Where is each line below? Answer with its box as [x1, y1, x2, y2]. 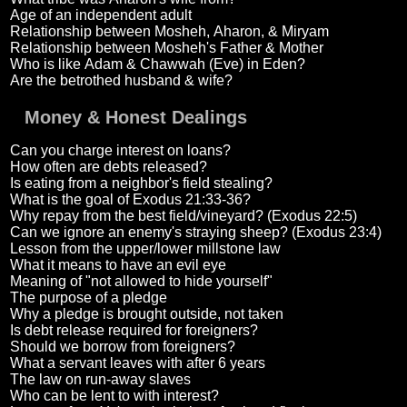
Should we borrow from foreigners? [9, 339, 235, 355]
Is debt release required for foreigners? [9, 323, 258, 339]
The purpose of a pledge [9, 290, 167, 306]
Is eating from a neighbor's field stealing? [9, 175, 273, 192]
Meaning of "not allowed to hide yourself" [9, 273, 273, 290]
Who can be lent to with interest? [9, 388, 219, 404]
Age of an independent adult [9, 7, 192, 24]
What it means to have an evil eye [9, 257, 226, 273]
